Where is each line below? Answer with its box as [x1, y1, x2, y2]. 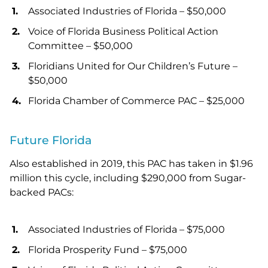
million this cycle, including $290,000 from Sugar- [10, 172, 246, 184]
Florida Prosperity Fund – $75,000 [28, 244, 187, 256]
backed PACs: [10, 187, 74, 199]
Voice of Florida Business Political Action [28, 26, 218, 38]
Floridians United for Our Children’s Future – [28, 60, 237, 72]
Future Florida [10, 133, 92, 148]
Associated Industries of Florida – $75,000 [28, 224, 225, 236]
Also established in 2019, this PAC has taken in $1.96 [10, 158, 253, 170]
